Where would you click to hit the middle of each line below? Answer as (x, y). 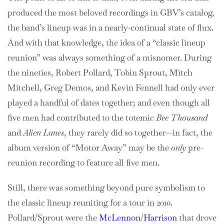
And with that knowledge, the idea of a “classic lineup (106, 42)
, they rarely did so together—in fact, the (138, 132)
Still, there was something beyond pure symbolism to (106, 187)
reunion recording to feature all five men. (83, 162)
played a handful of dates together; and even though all (109, 102)
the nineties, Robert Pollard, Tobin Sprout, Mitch (100, 72)
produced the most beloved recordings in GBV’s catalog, (111, 12)
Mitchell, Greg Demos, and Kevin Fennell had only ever (111, 87)
